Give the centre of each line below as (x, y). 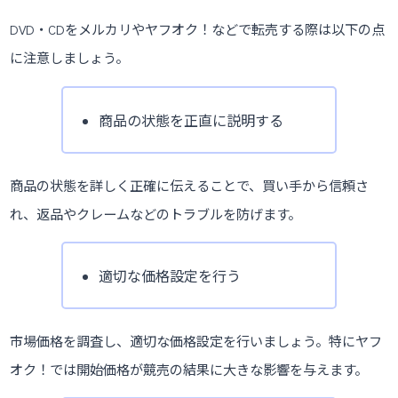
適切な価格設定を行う (169, 275)
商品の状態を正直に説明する (191, 120)
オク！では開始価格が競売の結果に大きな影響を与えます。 (189, 369)
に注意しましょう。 (70, 58)
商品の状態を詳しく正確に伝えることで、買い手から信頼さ (190, 185)
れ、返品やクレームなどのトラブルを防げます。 (156, 214)
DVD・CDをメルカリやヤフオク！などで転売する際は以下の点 (198, 30)
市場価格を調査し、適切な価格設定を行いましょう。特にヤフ (196, 341)
